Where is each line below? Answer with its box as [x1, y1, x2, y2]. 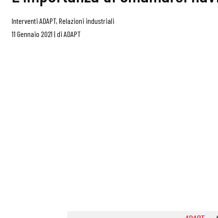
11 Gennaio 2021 [12, 29, 53, 38]
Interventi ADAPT [12, 16, 56, 25]
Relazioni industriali [59, 16, 114, 25]
